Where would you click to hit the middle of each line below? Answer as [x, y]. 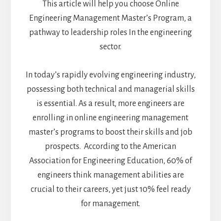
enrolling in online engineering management [110, 118]
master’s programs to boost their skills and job [110, 132]
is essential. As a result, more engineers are [110, 104]
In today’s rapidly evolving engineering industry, [110, 75]
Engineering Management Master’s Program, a [110, 18]
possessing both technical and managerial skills [110, 90]
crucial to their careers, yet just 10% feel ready [110, 190]
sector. [110, 47]
